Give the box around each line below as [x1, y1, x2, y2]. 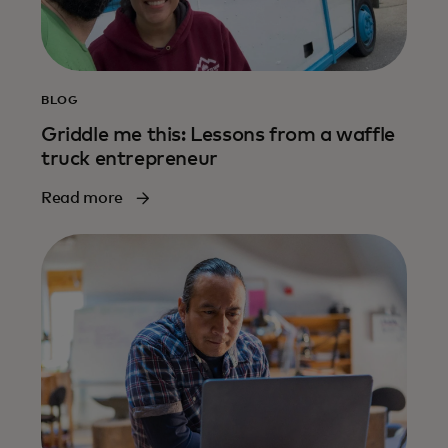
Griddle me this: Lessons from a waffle [41, 124, 395, 145]
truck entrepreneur [41, 148, 218, 169]
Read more [41, 189, 124, 206]
